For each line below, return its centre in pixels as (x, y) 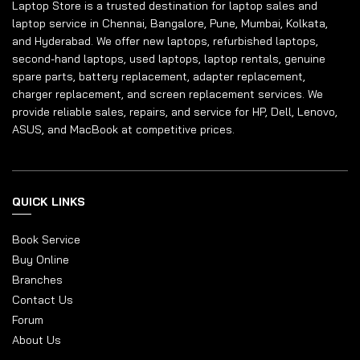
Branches (37, 280)
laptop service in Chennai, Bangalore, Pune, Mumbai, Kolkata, (170, 24)
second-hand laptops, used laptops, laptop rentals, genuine (169, 59)
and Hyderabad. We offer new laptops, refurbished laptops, (165, 41)
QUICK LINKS (49, 202)
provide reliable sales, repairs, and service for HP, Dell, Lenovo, (175, 112)
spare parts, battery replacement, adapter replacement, (159, 77)
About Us (37, 340)
